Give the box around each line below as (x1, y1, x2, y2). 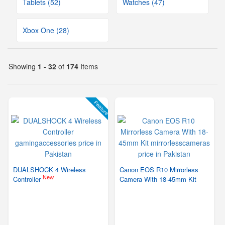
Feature (92, 99, 110, 117)
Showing (9, 61, 38, 71)
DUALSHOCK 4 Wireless (13, 165, 86, 174)
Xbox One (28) (23, 25, 69, 35)
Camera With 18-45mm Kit (119, 174, 196, 184)
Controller (13, 174, 43, 184)
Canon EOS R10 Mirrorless (119, 165, 198, 174)
